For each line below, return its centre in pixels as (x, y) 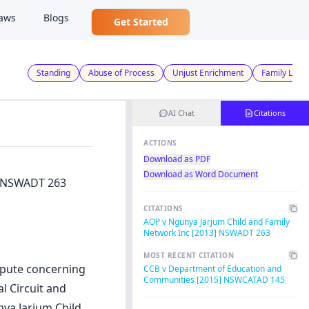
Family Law (282, 72)
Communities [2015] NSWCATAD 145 (214, 280)
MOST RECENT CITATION (189, 255)
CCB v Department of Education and (212, 269)
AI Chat (181, 113)
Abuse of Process (121, 72)
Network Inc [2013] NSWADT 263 (207, 233)
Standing (53, 72)
